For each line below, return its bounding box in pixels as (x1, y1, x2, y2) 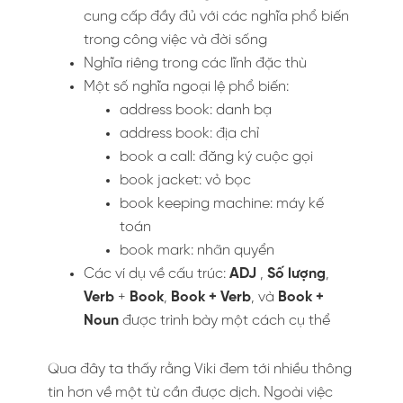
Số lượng (267, 266, 326, 282)
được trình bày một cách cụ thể (119, 313, 330, 328)
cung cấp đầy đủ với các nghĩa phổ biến (84, 9, 349, 24)
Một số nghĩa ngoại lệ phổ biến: (84, 79, 289, 94)
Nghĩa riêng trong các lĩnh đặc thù (84, 56, 307, 71)
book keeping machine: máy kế (120, 196, 324, 211)
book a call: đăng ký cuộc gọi (120, 149, 313, 165)
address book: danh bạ (120, 103, 272, 118)
